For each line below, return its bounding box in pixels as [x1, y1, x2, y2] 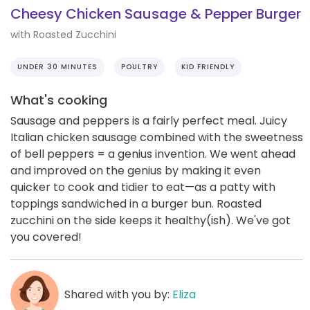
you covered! [10, 228, 82, 245]
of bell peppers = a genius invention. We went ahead [10, 145, 295, 162]
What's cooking [10, 91, 107, 109]
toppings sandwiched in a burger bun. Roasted [10, 195, 262, 212]
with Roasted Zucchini [10, 27, 116, 42]
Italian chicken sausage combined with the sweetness [10, 129, 303, 145]
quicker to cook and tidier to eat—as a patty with [10, 179, 275, 195]
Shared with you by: [64, 286, 172, 302]
